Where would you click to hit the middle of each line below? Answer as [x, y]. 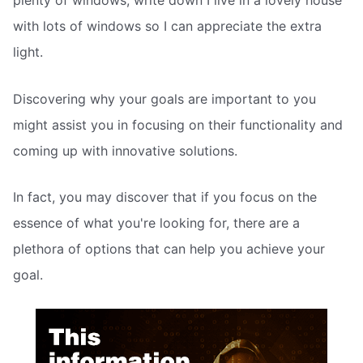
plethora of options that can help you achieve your [169, 249]
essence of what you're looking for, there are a [156, 223]
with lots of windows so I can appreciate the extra [167, 26]
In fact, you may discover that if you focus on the [165, 197]
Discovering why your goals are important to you [164, 98]
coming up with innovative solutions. [125, 150]
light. [28, 52]
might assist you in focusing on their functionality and [178, 124]
